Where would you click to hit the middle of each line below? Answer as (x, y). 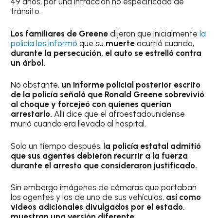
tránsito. (26, 11)
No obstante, (36, 85)
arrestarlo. (33, 114)
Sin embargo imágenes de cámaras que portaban (104, 188)
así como (184, 197)
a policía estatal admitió (153, 146)
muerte (120, 43)
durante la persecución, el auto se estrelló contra (106, 53)
